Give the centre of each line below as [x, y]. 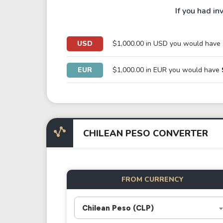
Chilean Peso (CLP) [118, 208]
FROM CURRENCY [153, 179]
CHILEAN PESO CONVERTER [145, 133]
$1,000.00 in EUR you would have [167, 70]
